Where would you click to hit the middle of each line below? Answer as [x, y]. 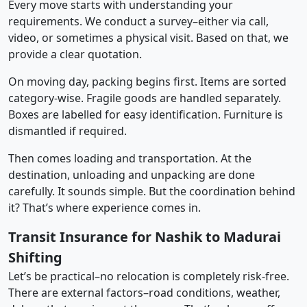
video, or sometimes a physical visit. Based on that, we [148, 37]
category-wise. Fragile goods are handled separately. [145, 98]
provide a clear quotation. [75, 54]
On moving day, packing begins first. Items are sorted [147, 81]
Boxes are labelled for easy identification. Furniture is [146, 114]
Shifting [35, 257]
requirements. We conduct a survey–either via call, [138, 21]
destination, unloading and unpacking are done [132, 174]
